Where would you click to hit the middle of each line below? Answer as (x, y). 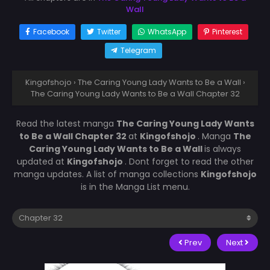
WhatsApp (167, 31)
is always (223, 149)
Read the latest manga (66, 123)
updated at (42, 161)
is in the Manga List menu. (135, 187)
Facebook (51, 31)
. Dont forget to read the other (189, 161)
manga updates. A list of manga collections (107, 174)
